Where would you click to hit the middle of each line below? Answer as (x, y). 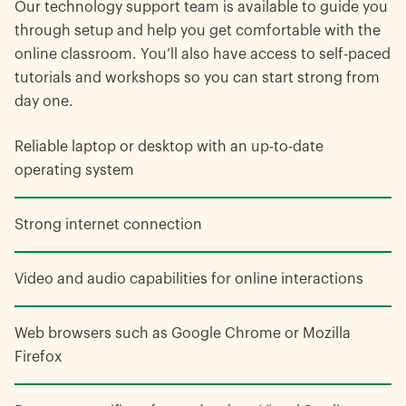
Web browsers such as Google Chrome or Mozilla (183, 333)
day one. (44, 101)
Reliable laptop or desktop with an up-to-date (169, 146)
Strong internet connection (108, 224)
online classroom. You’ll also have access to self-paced (203, 54)
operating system (74, 170)
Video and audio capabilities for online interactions (189, 279)
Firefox (38, 357)
